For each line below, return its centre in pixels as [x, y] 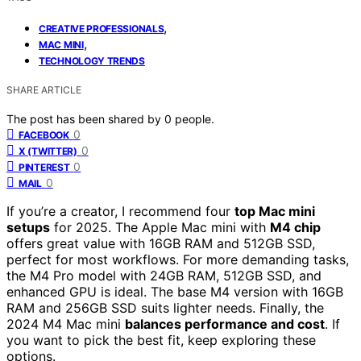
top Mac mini [275, 211]
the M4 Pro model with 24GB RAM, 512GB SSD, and [164, 275]
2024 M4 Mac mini [66, 324]
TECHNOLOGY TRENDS [92, 60]
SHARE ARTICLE [44, 89]
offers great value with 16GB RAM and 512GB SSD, [161, 243]
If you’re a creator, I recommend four [120, 211]
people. [195, 118]
